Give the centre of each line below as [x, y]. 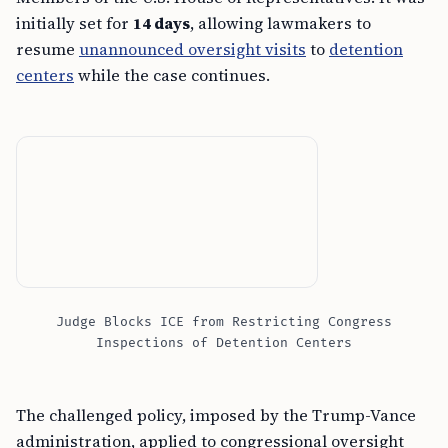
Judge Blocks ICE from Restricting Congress [224, 322]
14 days [161, 23]
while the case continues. [172, 75]
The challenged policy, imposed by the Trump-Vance [216, 415]
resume [47, 49]
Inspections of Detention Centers [224, 343]
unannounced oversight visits [192, 49]
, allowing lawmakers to [280, 23]
